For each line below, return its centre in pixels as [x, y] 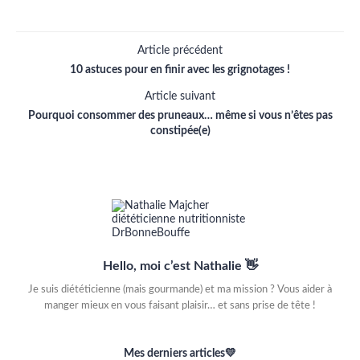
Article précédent [180, 51]
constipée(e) [180, 131]
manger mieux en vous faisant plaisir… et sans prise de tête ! [180, 306]
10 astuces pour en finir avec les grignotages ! [180, 70]
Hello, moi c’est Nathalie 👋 [180, 266]
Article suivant [180, 97]
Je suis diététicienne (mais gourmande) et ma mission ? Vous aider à [180, 290]
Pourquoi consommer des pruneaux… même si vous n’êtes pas [180, 116]
